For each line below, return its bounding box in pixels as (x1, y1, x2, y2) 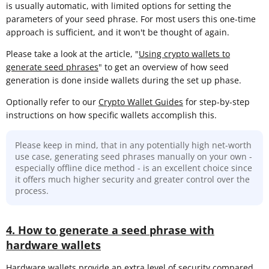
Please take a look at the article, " (6, 48, 139, 60)
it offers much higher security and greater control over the (15, 174, 250, 186)
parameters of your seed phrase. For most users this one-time (6, 13, 256, 25)
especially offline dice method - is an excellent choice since (15, 162, 252, 174)
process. (15, 185, 49, 197)
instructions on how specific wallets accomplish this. (6, 109, 217, 121)
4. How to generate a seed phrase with (6, 223, 214, 238)
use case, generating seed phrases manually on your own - (15, 151, 252, 163)
